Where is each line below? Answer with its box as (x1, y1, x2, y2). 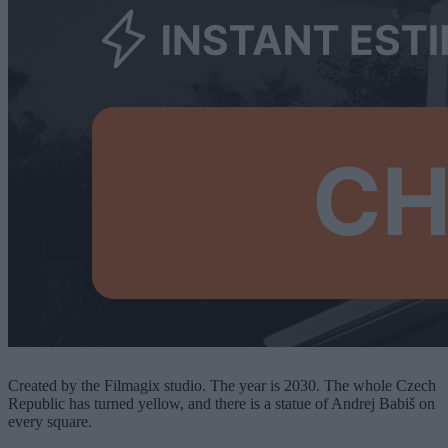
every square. (8, 412, 92, 430)
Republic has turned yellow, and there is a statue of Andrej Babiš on (8, 394, 435, 412)
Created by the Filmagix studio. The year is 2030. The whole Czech (8, 376, 436, 394)
